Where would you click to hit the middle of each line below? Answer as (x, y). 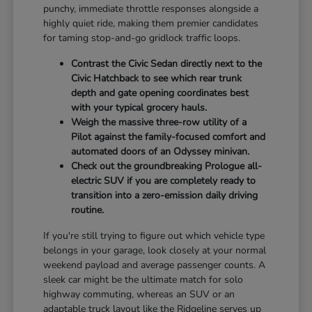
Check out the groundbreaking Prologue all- (167, 166)
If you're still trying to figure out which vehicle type (154, 235)
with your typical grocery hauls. (139, 107)
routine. (88, 210)
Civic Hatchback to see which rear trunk (157, 78)
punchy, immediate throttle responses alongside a (151, 8)
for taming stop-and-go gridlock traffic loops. (142, 38)
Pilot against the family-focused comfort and (169, 136)
